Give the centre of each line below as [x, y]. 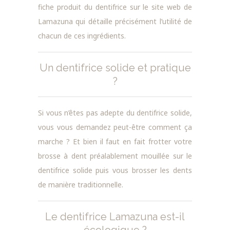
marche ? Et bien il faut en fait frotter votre [115, 141]
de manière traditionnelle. [81, 184]
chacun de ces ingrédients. [82, 35]
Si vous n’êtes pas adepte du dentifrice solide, [115, 112]
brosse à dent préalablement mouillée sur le [115, 156]
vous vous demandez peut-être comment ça [115, 127]
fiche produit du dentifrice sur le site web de [115, 7]
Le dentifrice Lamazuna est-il [115, 216]
